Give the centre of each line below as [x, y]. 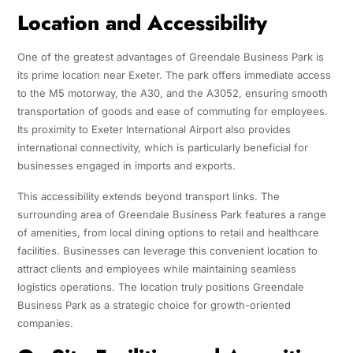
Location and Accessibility [142, 23]
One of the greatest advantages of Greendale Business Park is [170, 57]
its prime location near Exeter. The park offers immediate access [174, 75]
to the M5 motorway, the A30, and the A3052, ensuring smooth [172, 93]
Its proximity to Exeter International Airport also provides [154, 130]
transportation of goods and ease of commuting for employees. [172, 111]
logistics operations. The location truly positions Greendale [160, 287]
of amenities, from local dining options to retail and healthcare [168, 233]
